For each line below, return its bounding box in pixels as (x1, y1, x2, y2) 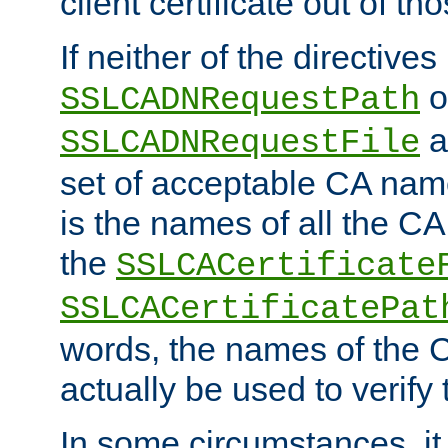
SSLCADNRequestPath (60, 80, 420, 119)
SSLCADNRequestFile (60, 123, 420, 162)
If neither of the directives (60, 37, 437, 76)
